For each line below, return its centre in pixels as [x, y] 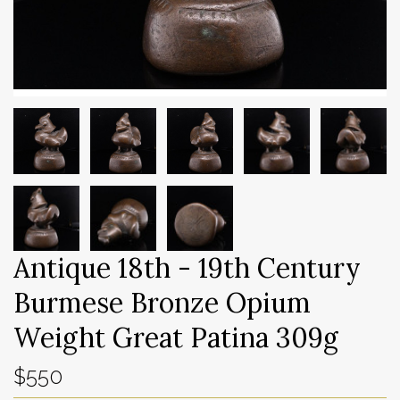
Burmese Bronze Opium [162, 303]
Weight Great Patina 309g [176, 338]
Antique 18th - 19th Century [187, 268]
